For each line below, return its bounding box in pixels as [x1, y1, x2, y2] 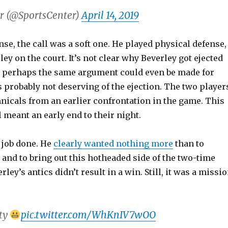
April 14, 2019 [81, 9, 139, 21]
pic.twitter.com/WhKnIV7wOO [20, 209, 156, 221]
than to [173, 138, 204, 149]
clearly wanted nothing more [53, 138, 173, 149]
